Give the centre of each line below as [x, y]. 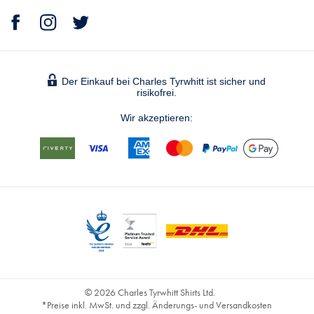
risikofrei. [157, 93]
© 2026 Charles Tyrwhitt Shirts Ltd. [150, 293]
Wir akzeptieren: [157, 118]
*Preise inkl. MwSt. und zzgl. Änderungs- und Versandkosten [157, 305]
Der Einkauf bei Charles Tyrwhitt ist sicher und [164, 82]
